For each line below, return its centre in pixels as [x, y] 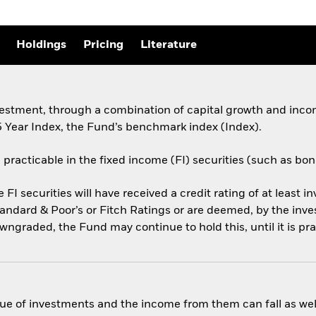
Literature [169, 45]
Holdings [41, 45]
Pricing [103, 45]
